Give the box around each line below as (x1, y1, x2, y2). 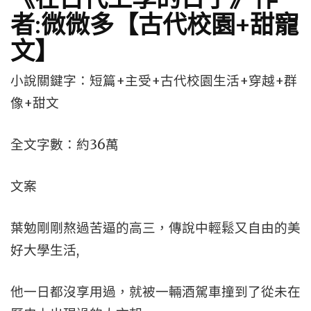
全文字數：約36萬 (10, 137, 119, 153)
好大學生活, (10, 242, 79, 258)
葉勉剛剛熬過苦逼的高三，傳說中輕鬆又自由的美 (10, 220, 301, 236)
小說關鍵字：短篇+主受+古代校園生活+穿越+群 (10, 73, 297, 89)
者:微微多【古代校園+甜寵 (10, 9, 299, 38)
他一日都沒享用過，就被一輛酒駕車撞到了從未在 (10, 284, 301, 300)
